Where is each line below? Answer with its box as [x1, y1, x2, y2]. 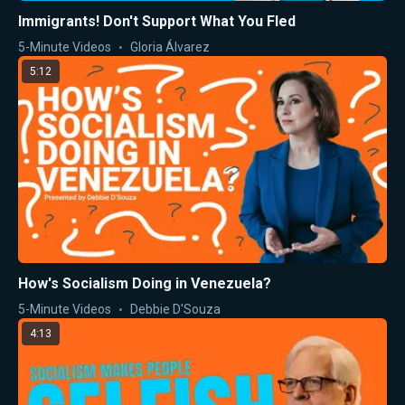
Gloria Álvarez [130, 39, 210, 54]
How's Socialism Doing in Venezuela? [18, 275, 271, 292]
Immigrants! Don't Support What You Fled [18, 12, 296, 30]
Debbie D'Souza [130, 302, 221, 316]
